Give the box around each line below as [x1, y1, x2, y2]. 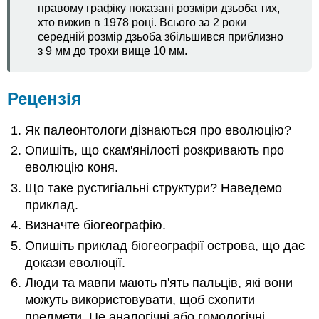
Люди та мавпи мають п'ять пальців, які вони [25, 275, 293, 290]
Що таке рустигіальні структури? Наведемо [25, 180, 283, 195]
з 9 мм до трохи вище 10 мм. [38, 44, 188, 57]
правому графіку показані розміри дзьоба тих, [38, 1, 281, 14]
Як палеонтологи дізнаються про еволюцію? [25, 123, 292, 138]
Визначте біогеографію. [25, 218, 167, 233]
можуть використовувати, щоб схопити [25, 292, 256, 307]
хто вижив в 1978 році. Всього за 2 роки [38, 16, 247, 28]
